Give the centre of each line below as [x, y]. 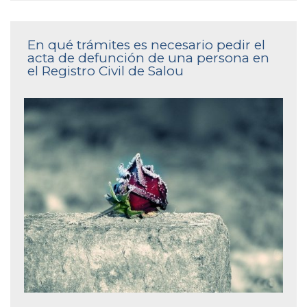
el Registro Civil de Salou [106, 71]
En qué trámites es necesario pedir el [146, 45]
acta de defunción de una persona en [148, 58]
